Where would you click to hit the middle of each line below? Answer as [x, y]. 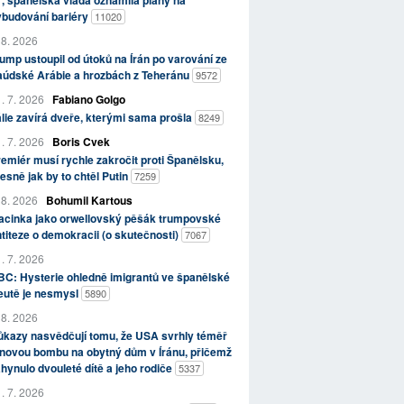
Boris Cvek [81, 142]
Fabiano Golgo [88, 100]
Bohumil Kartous [89, 201]
